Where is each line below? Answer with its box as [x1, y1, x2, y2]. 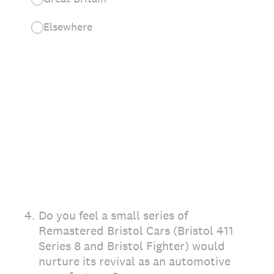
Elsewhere [43, 20, 92, 34]
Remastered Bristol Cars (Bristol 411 [39, 223, 234, 239]
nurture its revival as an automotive [39, 253, 231, 269]
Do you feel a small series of [39, 207, 188, 223]
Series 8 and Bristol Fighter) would [39, 238, 225, 254]
